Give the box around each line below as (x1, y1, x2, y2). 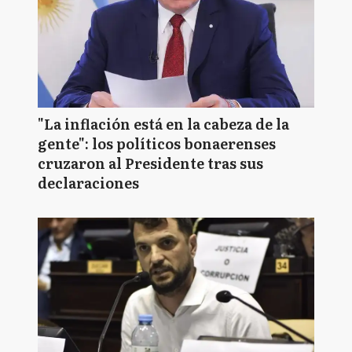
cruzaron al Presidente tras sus (38, 152, 263, 174)
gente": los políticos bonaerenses (38, 133, 276, 154)
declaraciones (38, 172, 139, 193)
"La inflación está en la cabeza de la (38, 113, 289, 134)
